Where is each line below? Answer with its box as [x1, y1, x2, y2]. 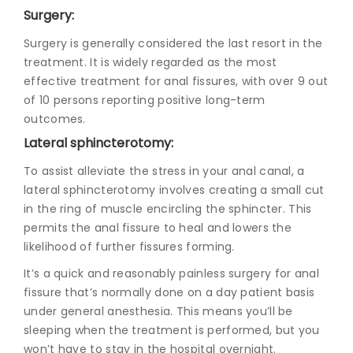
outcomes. [24, 110, 86, 127]
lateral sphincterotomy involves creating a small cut [24, 181, 325, 198]
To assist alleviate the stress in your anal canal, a [24, 162, 305, 179]
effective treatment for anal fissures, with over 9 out [24, 72, 329, 89]
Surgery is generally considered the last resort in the [24, 35, 323, 51]
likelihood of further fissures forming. [24, 238, 239, 255]
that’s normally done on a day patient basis [61, 284, 315, 300]
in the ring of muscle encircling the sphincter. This [24, 200, 312, 217]
